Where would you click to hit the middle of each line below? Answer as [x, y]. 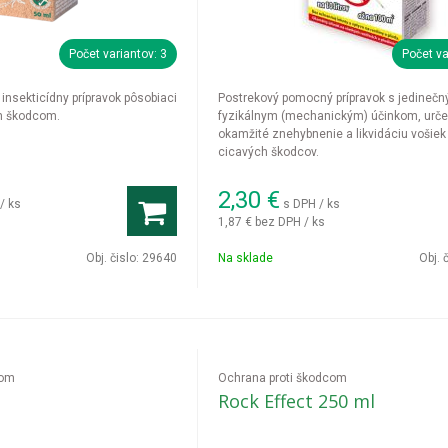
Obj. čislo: [114, 258]
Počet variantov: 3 [118, 54]
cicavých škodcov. [269, 152]
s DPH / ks [312, 203]
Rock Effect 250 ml [297, 401]
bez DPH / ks [290, 221]
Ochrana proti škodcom [283, 378]
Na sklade [246, 258]
